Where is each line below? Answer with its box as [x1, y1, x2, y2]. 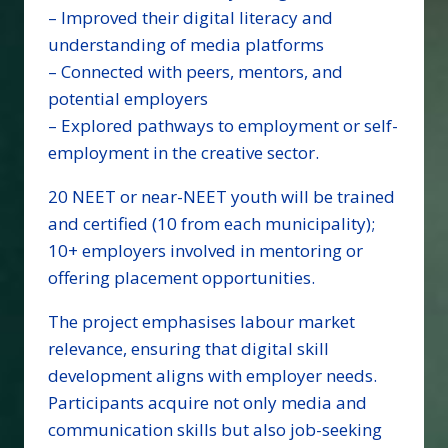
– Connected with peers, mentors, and [48, 60, 343, 84]
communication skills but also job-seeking [48, 418, 382, 442]
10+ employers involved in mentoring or [48, 239, 363, 263]
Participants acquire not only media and [48, 391, 367, 415]
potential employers [48, 87, 208, 111]
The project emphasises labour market [48, 310, 355, 334]
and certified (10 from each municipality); [48, 212, 375, 236]
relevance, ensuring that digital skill [48, 337, 329, 361]
